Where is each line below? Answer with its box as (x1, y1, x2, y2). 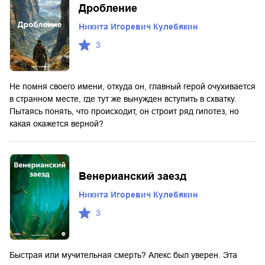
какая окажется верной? (9, 119, 104, 129)
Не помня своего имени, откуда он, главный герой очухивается (9, 82, 256, 92)
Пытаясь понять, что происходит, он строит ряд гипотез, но (9, 106, 239, 117)
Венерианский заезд (79, 170, 186, 183)
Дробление (79, 2, 137, 15)
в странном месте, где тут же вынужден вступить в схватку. (9, 94, 237, 104)
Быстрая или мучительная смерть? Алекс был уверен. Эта (9, 250, 237, 260)
